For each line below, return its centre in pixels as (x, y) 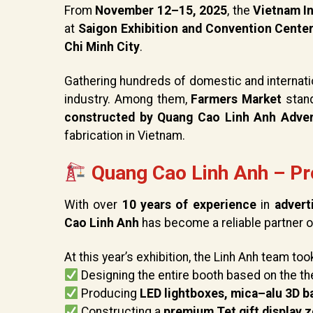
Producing (109, 293)
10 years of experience (189, 205)
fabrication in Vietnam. (125, 136)
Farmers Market (236, 100)
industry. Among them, (128, 100)
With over (93, 205)
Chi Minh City (102, 47)
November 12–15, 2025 (161, 11)
